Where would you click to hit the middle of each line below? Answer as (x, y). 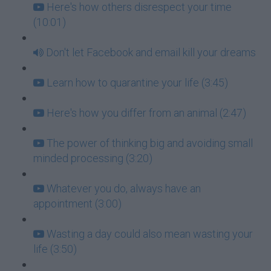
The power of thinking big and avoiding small (150, 143)
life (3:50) (55, 249)
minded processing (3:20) (93, 158)
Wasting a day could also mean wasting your (150, 234)
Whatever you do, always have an (124, 188)
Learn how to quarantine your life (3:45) (137, 83)
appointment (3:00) (77, 204)
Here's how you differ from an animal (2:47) (146, 113)
